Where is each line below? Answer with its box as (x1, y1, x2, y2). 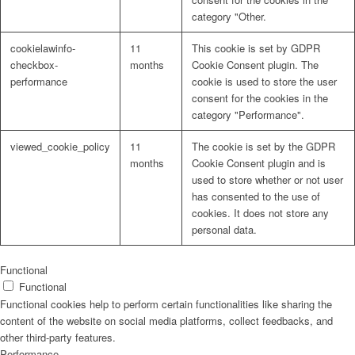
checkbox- (10, 57, 58, 73)
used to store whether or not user (192, 172, 343, 188)
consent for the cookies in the (192, 90, 328, 106)
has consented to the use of (192, 189, 320, 204)
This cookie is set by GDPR (192, 40, 320, 56)
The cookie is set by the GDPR (192, 139, 335, 155)
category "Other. (192, 9, 266, 25)
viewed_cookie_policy (10, 139, 110, 155)
